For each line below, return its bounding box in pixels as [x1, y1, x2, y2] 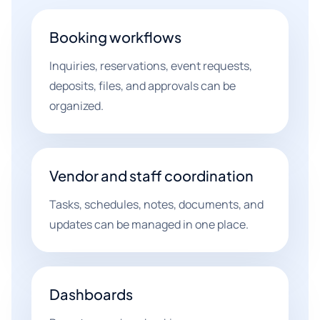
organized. [49, 98, 104, 114]
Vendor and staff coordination [49, 166, 254, 184]
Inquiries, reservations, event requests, [49, 58, 252, 74]
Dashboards [49, 285, 133, 303]
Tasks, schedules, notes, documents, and [49, 196, 264, 212]
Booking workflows [49, 28, 181, 46]
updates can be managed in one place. [49, 216, 249, 232]
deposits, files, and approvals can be [49, 78, 236, 94]
